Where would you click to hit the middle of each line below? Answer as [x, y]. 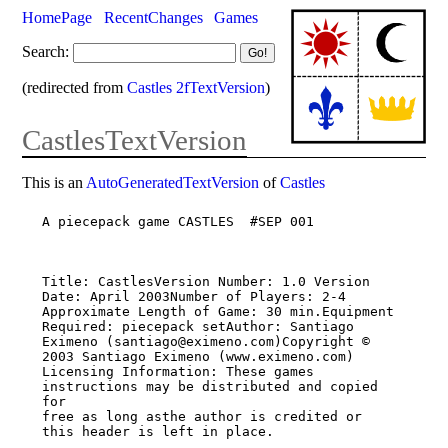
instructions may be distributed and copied [209, 387]
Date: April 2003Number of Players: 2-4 [193, 297]
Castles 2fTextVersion [196, 87]
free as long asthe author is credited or [201, 417]
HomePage [57, 17]
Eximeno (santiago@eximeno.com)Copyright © [205, 342]
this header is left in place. [157, 432]
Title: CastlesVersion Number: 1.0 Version [205, 282]
